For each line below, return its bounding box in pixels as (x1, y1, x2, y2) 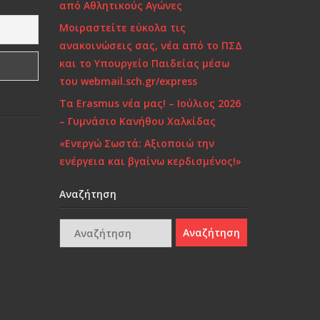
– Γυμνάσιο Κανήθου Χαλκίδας (59, 114, 216, 128)
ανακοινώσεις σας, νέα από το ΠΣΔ (59, 39, 243, 52)
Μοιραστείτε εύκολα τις (59, 21, 186, 34)
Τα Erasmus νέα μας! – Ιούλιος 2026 (59, 96, 241, 110)
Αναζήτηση (59, 187, 117, 201)
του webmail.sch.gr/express (59, 74, 198, 88)
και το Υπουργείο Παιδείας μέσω (59, 56, 230, 70)
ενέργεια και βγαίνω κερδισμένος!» (59, 154, 242, 168)
